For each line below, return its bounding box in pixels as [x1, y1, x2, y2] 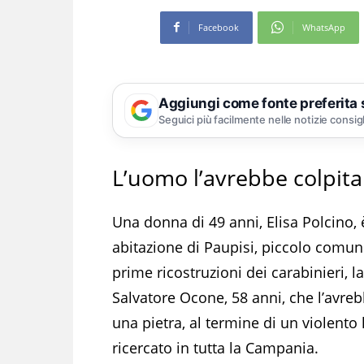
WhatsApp [301, 20, 345, 33]
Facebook [197, 20, 239, 33]
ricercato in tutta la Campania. [112, 337, 318, 357]
